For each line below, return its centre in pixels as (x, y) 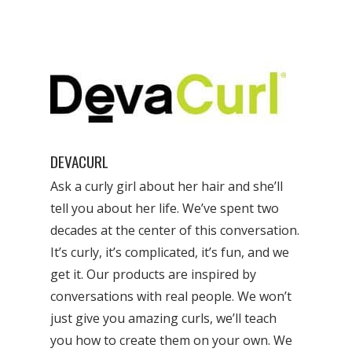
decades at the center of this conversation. (175, 230)
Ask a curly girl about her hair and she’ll (167, 186)
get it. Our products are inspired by (154, 274)
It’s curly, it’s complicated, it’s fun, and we (170, 252)
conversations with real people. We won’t (171, 296)
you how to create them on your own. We (172, 340)
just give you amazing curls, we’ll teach (164, 318)
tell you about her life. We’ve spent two (165, 208)
